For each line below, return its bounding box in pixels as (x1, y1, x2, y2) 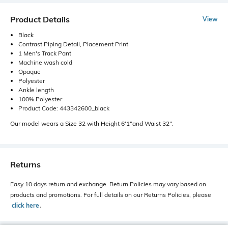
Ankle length (18, 85, 54, 94)
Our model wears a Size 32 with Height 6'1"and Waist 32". (10, 119, 174, 127)
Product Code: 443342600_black (18, 104, 109, 112)
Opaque (18, 67, 41, 75)
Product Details (10, 14, 70, 24)
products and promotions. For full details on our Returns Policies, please (10, 190, 211, 198)
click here (12, 201, 39, 209)
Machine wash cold (18, 58, 72, 66)
